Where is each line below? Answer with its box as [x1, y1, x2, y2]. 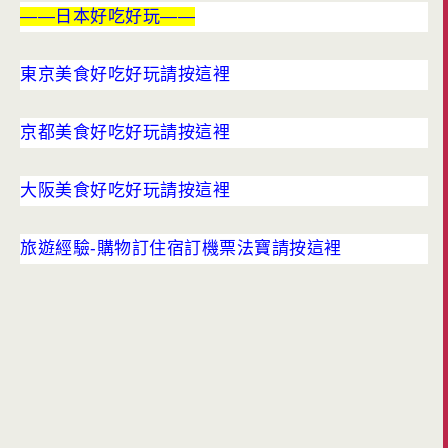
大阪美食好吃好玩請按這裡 [20, 181, 230, 201]
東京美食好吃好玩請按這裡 [20, 65, 230, 85]
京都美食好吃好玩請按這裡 [20, 123, 230, 143]
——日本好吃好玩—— [20, 7, 195, 27]
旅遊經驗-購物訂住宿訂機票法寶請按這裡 [20, 239, 342, 259]
